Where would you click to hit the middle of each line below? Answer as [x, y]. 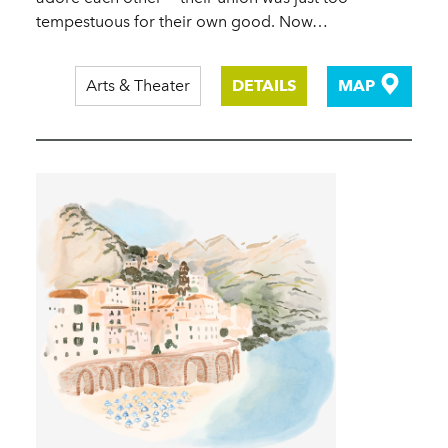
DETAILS [263, 85]
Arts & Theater [137, 85]
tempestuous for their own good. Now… [182, 21]
